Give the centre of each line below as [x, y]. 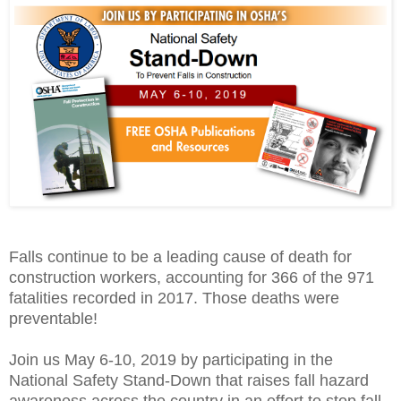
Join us [37, 359]
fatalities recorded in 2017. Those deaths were [174, 298]
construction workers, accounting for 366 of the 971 [192, 277]
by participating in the [257, 359]
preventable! [53, 318]
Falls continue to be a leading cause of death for [180, 256]
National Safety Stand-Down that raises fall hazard [189, 380]
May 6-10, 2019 [123, 359]
